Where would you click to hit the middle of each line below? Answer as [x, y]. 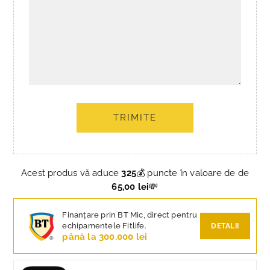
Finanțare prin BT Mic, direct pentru [130, 215]
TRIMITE [135, 118]
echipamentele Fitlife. [104, 225]
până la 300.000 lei [105, 237]
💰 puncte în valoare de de [193, 173]
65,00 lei [130, 187]
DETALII [225, 226]
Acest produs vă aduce [71, 173]
